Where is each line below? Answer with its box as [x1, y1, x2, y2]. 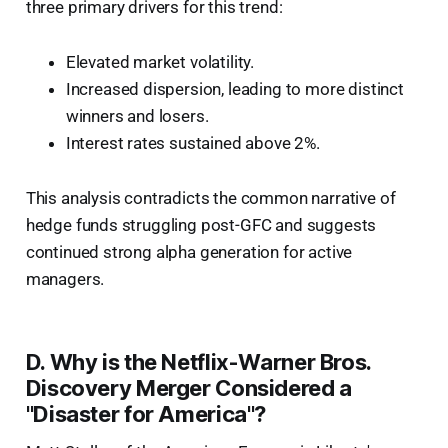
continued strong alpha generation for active [25, 241, 353, 262]
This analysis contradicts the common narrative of [25, 187, 396, 208]
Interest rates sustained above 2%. [65, 132, 320, 153]
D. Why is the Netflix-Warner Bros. [25, 348, 371, 375]
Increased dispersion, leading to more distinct [65, 78, 404, 99]
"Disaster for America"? [25, 400, 267, 427]
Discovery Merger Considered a [25, 374, 352, 401]
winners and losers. [65, 105, 209, 126]
